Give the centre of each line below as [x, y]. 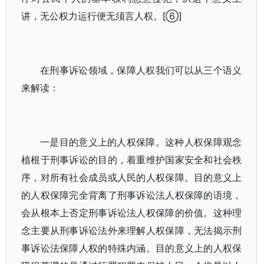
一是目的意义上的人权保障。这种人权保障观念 [141, 142]
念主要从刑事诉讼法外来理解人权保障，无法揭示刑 [132, 230]
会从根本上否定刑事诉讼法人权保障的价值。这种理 [132, 213]
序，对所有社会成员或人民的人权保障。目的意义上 [132, 177]
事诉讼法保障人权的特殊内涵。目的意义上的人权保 [132, 248]
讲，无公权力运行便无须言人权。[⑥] [101, 16]
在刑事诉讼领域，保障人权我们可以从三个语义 [141, 70]
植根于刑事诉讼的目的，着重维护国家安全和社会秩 [132, 160]
